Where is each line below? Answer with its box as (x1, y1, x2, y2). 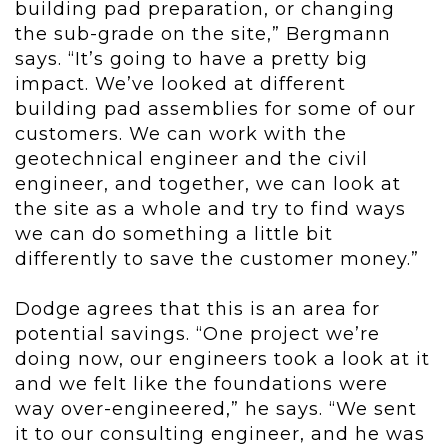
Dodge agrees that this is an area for (15, 298, 380, 321)
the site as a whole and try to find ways (15, 198, 406, 221)
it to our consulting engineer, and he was (15, 423, 425, 446)
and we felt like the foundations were (15, 373, 388, 396)
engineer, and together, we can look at (15, 173, 401, 196)
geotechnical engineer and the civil (15, 148, 368, 171)
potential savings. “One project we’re (15, 323, 380, 346)
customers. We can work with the (15, 123, 347, 146)
